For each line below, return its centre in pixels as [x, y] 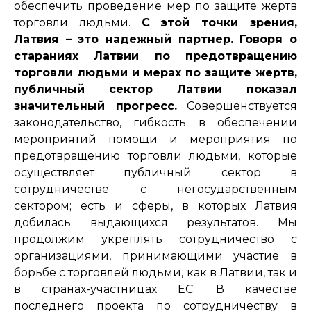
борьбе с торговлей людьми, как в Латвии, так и [155, 272]
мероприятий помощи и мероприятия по [155, 139]
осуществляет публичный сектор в [155, 172]
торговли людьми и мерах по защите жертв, [155, 72]
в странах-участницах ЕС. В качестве [155, 289]
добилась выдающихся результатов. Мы [155, 222]
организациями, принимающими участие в [155, 255]
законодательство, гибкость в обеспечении [155, 122]
